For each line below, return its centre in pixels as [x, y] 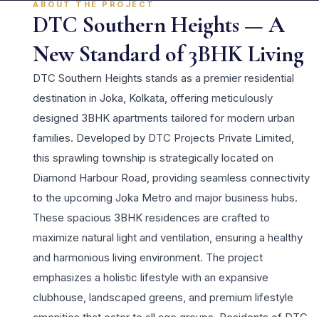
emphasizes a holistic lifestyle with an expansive [151, 278]
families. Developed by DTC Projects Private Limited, [163, 138]
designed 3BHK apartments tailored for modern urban [164, 118]
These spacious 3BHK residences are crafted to [151, 218]
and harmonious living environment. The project [148, 258]
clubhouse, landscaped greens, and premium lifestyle [163, 298]
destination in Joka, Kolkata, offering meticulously [153, 98]
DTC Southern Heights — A [159, 25]
